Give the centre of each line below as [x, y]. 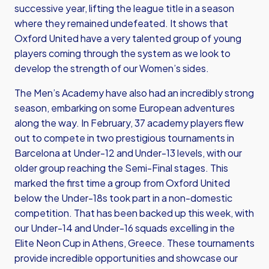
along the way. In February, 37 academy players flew [129, 123]
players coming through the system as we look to [122, 53]
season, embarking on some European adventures [125, 108]
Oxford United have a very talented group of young [128, 38]
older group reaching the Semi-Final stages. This [121, 168]
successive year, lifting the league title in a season [124, 8]
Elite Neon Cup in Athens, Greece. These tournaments [134, 243]
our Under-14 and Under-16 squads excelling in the [125, 228]
